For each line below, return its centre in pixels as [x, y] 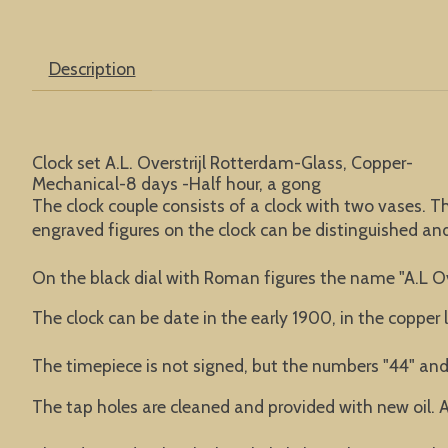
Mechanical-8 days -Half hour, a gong [176, 183]
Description [92, 69]
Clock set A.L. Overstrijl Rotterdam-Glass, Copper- [222, 162]
